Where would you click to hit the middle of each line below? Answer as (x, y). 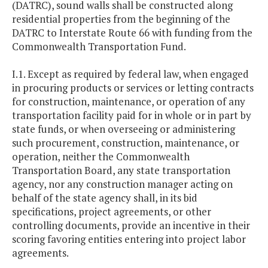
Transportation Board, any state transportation (121, 170)
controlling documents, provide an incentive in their (131, 226)
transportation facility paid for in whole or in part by (132, 115)
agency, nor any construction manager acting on (122, 184)
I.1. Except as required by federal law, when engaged (130, 74)
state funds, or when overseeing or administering (124, 129)
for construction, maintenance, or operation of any (129, 102)
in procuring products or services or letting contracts (133, 88)
